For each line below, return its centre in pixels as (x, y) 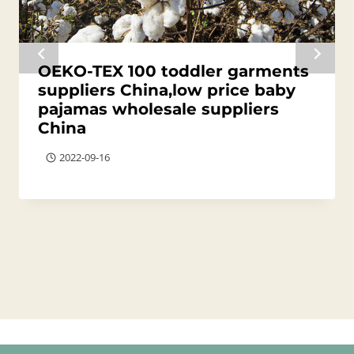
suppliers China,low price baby (167, 90)
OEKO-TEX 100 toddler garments (173, 72)
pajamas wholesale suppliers (158, 109)
